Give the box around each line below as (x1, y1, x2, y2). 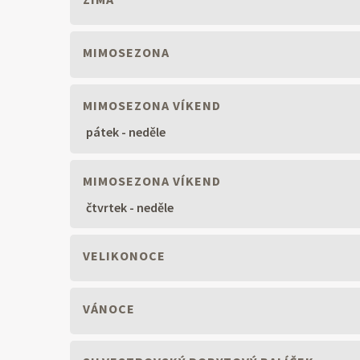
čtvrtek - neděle (86, 198, 174, 215)
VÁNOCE (80, 301, 135, 317)
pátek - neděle (86, 123, 166, 140)
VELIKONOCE (80, 247, 166, 264)
